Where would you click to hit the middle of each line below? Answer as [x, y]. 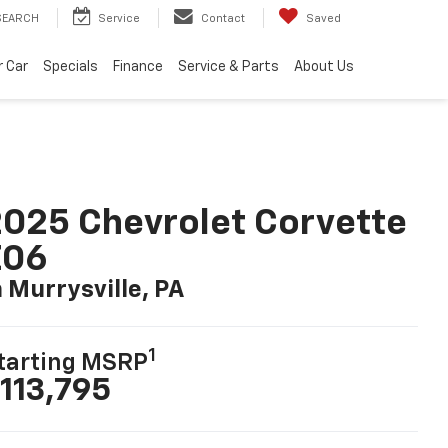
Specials [70, 66]
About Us [323, 66]
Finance [137, 66]
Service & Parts [228, 66]
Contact [223, 18]
